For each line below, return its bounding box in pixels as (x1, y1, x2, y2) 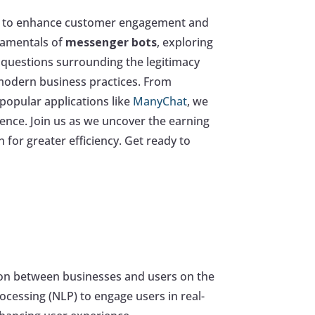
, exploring (157, 34, 214, 51)
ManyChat (133, 94, 188, 110)
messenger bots (65, 34, 157, 51)
